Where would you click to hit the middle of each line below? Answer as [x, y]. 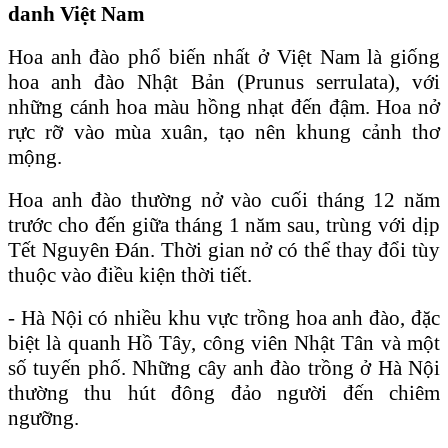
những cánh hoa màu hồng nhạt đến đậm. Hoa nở [224, 106]
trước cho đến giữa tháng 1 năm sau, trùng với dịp [224, 224]
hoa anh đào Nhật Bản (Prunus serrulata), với [224, 81]
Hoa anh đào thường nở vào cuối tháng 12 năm [224, 199]
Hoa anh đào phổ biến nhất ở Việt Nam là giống [224, 56]
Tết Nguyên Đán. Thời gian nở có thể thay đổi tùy [224, 249]
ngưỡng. [43, 417]
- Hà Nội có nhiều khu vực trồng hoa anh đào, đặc [224, 317]
